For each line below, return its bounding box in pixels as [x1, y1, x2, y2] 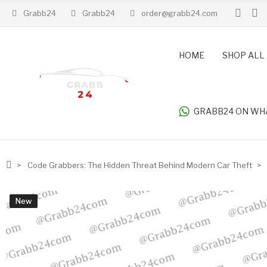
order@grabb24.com [141, 8, 218, 18]
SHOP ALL [222, 49, 265, 60]
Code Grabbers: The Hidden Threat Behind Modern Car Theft [27, 160, 252, 170]
